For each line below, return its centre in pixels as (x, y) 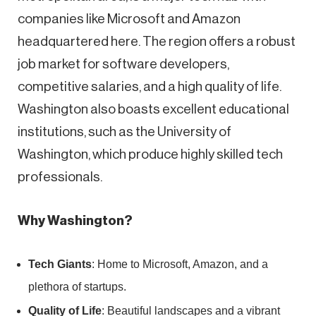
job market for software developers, (123, 63)
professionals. (60, 176)
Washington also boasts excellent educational (153, 109)
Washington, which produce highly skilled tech (150, 154)
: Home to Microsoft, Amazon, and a (180, 264)
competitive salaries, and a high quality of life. (150, 86)
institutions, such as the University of (124, 131)
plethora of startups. (77, 286)
